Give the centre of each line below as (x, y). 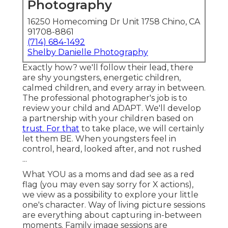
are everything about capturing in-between (112, 215)
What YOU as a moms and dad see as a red (108, 175)
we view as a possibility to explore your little (110, 195)
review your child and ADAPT (82, 108)
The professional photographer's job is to (105, 98)
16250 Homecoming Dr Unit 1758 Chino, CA (114, 22)
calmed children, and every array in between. (114, 88)
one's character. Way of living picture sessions (114, 205)
